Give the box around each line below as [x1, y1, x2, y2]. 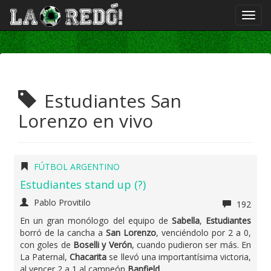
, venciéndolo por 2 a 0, [156, 227, 251, 238]
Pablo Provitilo [31, 197, 91, 208]
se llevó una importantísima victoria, [109, 251, 252, 263]
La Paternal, [20, 251, 70, 263]
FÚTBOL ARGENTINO [34, 161, 120, 172]
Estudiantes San [39, 88, 181, 113]
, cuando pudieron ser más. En [131, 239, 252, 250]
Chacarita [70, 251, 109, 263]
